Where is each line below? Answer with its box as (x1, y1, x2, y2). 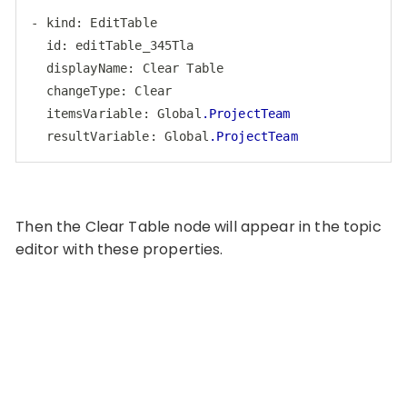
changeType (45, 83, 121, 98)
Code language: (30, 148, 134, 163)
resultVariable (45, 128, 150, 144)
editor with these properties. (15, 238, 223, 260)
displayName (45, 60, 128, 75)
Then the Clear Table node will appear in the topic (15, 215, 382, 237)
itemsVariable (45, 105, 143, 121)
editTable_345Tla (75, 37, 194, 53)
